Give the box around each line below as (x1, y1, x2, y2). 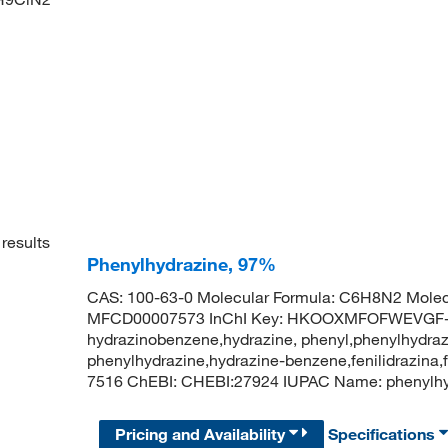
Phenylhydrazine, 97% (86, 253, 276, 276)
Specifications (328, 423, 440, 444)
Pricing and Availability (115, 423, 290, 444)
